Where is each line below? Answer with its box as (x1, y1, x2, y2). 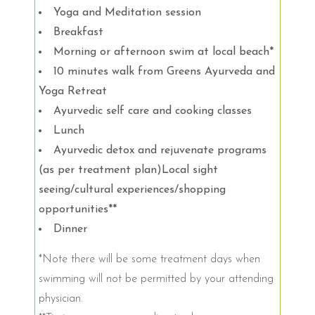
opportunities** (39, 203, 117, 215)
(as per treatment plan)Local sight (39, 164, 218, 176)
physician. (39, 292, 83, 304)
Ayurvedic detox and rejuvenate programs (53, 144, 266, 156)
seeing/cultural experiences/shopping (39, 184, 226, 195)
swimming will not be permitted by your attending (39, 273, 274, 285)
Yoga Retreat (39, 85, 107, 97)
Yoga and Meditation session (53, 6, 201, 18)
